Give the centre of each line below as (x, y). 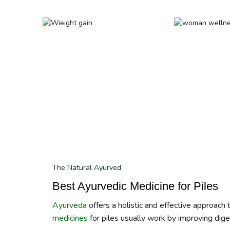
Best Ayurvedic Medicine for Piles (135, 186)
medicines (70, 218)
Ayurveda (70, 206)
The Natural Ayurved (87, 168)
